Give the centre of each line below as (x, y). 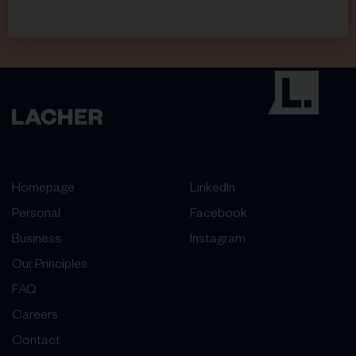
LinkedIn (213, 190)
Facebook (219, 215)
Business (37, 240)
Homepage (43, 190)
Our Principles (50, 266)
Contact (36, 342)
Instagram (218, 240)
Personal (36, 215)
